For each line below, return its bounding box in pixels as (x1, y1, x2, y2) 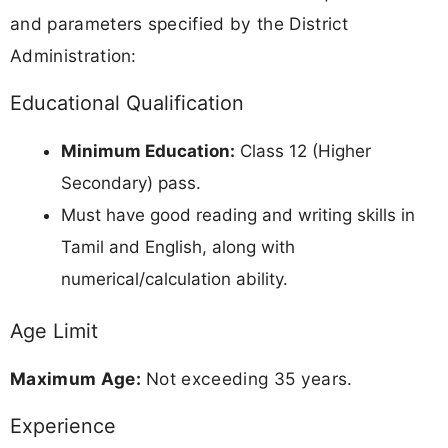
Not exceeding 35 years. (140, 368, 353, 390)
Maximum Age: (10, 368, 141, 390)
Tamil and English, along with (61, 236, 295, 257)
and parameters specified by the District (10, 12, 349, 34)
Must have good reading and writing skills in (61, 204, 415, 225)
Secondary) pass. (61, 172, 201, 193)
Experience (10, 414, 116, 439)
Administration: (10, 44, 137, 66)
